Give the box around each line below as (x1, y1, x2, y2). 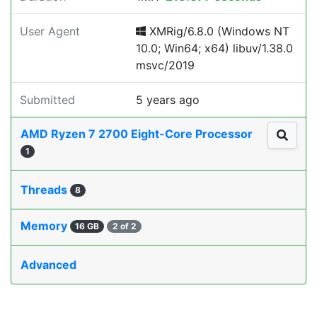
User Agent (20, 24, 80, 38)
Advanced (21, 258, 76, 272)
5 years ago (136, 93, 200, 107)
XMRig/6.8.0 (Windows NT (146, 24, 289, 38)
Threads (21, 183, 70, 197)
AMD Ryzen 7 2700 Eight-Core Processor (21, 127, 253, 141)
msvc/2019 (136, 58, 195, 72)
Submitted (20, 93, 75, 107)
